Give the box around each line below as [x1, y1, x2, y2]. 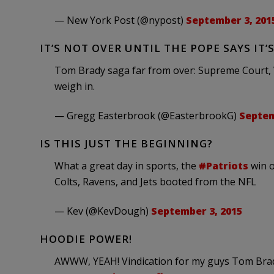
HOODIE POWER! [39, 232, 132, 246]
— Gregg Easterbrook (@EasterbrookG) [54, 109, 239, 122]
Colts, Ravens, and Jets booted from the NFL [54, 175, 256, 188]
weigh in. [54, 80, 95, 93]
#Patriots [198, 159, 248, 172]
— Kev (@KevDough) [54, 204, 151, 218]
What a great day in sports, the [54, 159, 199, 172]
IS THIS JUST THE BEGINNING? [39, 136, 213, 150]
